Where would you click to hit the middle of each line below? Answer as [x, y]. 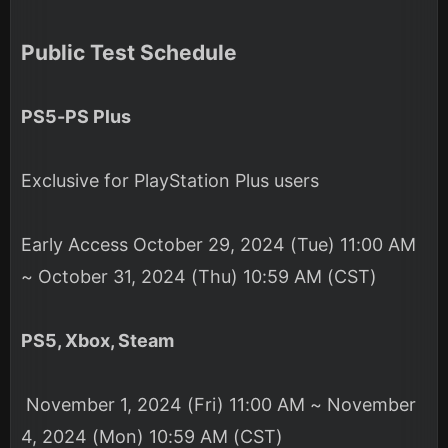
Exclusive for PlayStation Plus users [172, 181]
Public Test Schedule [129, 53]
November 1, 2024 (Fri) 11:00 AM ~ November [218, 405]
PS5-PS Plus [76, 117]
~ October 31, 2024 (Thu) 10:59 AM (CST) [199, 277]
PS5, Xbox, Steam [97, 341]
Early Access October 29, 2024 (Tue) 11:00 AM [218, 245]
